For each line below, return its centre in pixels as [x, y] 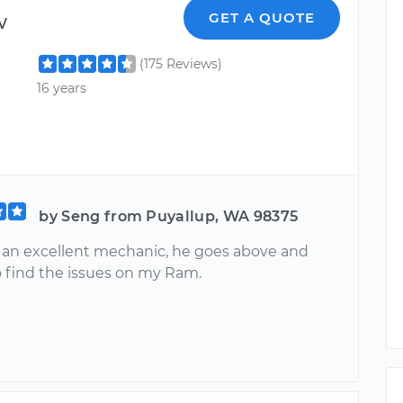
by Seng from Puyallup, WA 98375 [169, 217]
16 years [62, 88]
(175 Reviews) [181, 63]
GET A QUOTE [262, 17]
